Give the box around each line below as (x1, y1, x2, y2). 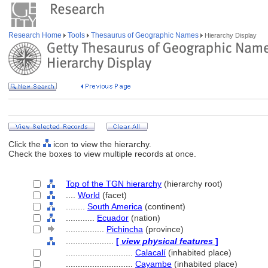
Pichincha (106, 224, 143, 234)
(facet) (100, 190, 127, 200)
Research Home (8, 31, 63, 39)
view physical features (121, 236, 213, 246)
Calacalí (135, 248, 166, 257)
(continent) (142, 202, 185, 211)
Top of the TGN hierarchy (66, 179, 162, 188)
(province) (143, 224, 184, 234)
